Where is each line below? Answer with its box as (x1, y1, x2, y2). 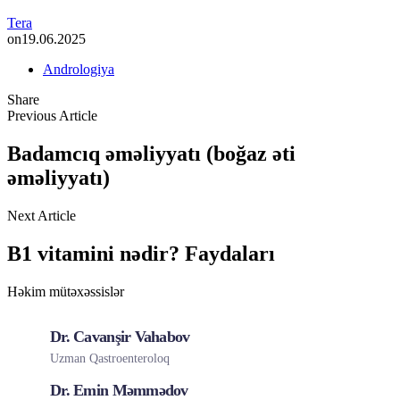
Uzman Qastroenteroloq (50, 351, 170, 365)
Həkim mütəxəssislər (7, 283, 124, 299)
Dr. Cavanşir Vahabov (50, 327, 190, 346)
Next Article (7, 208, 76, 223)
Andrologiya (43, 62, 114, 78)
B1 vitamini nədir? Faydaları (7, 241, 275, 265)
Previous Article (7, 108, 97, 124)
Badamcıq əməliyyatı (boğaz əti (7, 142, 296, 166)
